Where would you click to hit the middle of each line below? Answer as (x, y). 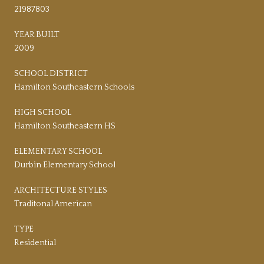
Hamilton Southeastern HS (65, 126)
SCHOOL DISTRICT (51, 73)
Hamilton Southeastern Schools (74, 87)
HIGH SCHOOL (43, 112)
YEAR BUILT (37, 34)
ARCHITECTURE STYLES (61, 190)
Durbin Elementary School (65, 165)
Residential (35, 242)
